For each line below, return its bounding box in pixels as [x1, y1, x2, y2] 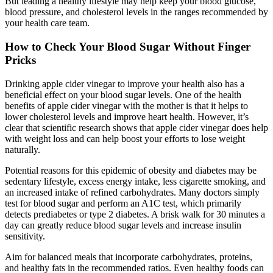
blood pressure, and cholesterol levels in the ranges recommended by [5, 7, 268, 18]
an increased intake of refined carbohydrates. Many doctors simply [5, 186, 260, 197]
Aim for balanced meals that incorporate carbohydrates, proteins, [5, 251, 252, 262]
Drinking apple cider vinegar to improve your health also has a [5, 78, 244, 89]
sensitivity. [5, 230, 45, 241]
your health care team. [5, 18, 90, 29]
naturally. [5, 144, 40, 155]
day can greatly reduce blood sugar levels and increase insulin [5, 219, 241, 230]
